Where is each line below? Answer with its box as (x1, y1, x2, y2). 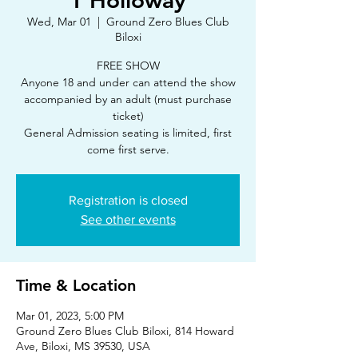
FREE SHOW (96, 58, 160, 73)
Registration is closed (68, 193, 188, 207)
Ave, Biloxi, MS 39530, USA (16, 339, 150, 353)
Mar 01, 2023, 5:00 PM (16, 308, 124, 323)
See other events (80, 213, 176, 226)
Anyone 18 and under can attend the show (20, 75, 236, 89)
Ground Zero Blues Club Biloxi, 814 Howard (16, 324, 234, 338)
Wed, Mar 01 (26, 14, 91, 29)
